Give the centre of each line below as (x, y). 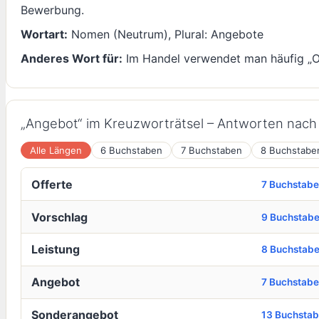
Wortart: (44, 35)
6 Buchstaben (131, 150)
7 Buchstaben (211, 150)
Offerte (52, 184)
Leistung (55, 250)
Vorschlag (59, 217)
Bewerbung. (52, 10)
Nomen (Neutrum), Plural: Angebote (166, 35)
